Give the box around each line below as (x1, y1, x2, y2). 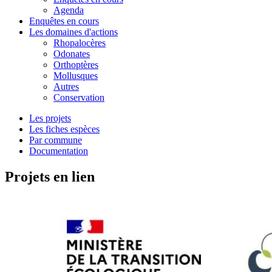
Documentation (29, 145, 88, 156)
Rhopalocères (53, 37, 106, 48)
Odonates (53, 48, 90, 59)
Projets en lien (5, 168, 95, 185)
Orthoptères (53, 59, 98, 70)
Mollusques (53, 70, 98, 81)
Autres (53, 81, 79, 92)
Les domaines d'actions (29, 26, 118, 37)
